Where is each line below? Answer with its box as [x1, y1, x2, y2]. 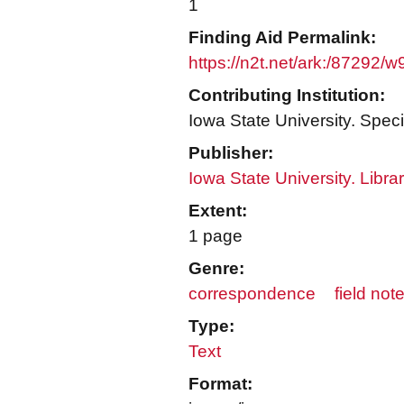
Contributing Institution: [188, 86, 385, 105]
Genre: [188, 259, 244, 278]
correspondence [188, 284, 316, 303]
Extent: [188, 201, 247, 220]
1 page [188, 226, 243, 245]
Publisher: [188, 143, 273, 162]
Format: [188, 374, 252, 393]
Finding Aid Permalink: [188, 28, 376, 47]
